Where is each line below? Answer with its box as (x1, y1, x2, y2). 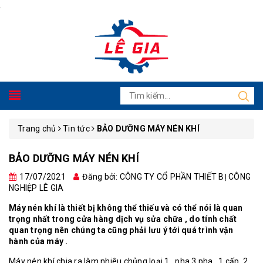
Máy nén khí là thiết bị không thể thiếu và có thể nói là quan (9, 203, 243, 213)
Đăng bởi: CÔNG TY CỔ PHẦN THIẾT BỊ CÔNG (82, 172, 251, 181)
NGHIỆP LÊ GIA (9, 183, 64, 193)
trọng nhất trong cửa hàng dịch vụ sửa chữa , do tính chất (9, 214, 237, 224)
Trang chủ (18, 124, 56, 133)
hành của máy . (9, 237, 68, 246)
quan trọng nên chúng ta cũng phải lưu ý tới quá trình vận (9, 225, 234, 235)
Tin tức (63, 124, 90, 133)
